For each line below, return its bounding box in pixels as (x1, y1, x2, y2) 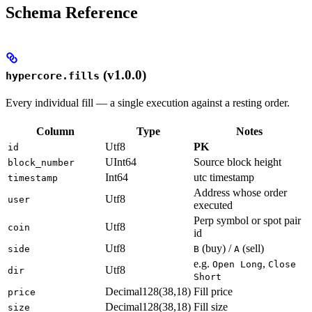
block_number (8, 157, 75, 168)
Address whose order (194, 186, 287, 198)
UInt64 (105, 155, 136, 168)
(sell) (240, 242, 264, 254)
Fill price (194, 285, 233, 297)
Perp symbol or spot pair (194, 214, 301, 226)
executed (194, 198, 233, 211)
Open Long (212, 258, 263, 270)
